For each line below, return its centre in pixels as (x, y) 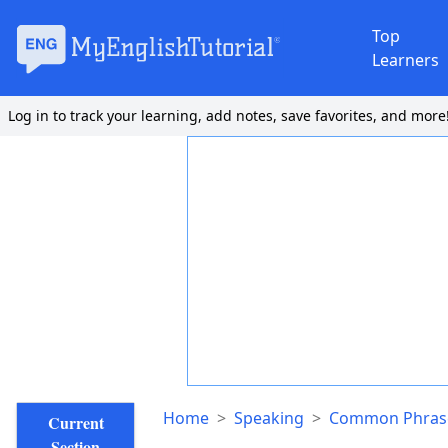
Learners (405, 60)
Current (75, 422)
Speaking (269, 418)
